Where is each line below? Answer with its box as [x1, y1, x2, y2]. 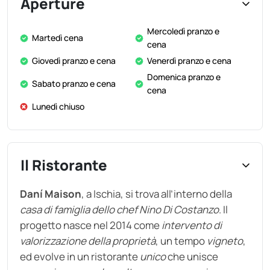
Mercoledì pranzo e [147, 25, 219, 37]
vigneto [207, 234, 243, 248]
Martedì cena [32, 32, 83, 43]
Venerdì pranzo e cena [147, 55, 231, 66]
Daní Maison [20, 187, 81, 201]
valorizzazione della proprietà [20, 234, 155, 248]
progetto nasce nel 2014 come [20, 218, 162, 232]
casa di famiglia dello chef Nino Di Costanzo [20, 202, 219, 216]
